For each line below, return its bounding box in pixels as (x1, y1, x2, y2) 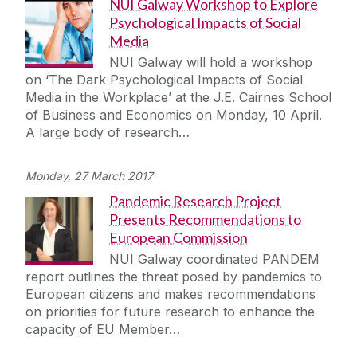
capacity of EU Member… (25, 321, 180, 338)
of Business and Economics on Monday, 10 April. (25, 107, 322, 124)
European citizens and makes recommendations (25, 286, 316, 303)
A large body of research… (25, 124, 190, 141)
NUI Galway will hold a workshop (109, 54, 312, 71)
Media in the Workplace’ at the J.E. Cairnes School (25, 89, 331, 106)
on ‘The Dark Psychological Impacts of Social (25, 72, 303, 88)
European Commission (109, 229, 248, 247)
